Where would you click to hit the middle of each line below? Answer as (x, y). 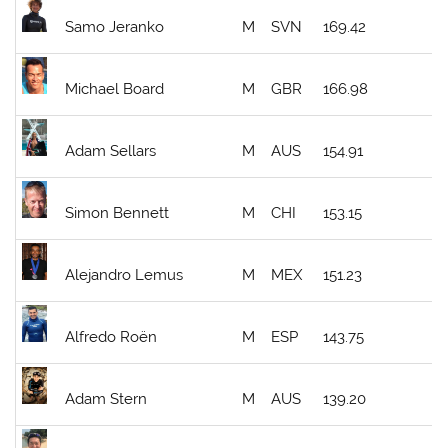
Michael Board (115, 88)
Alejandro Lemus (124, 274)
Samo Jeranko (115, 26)
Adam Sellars (111, 150)
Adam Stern (106, 398)
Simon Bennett (117, 212)
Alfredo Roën (111, 336)
